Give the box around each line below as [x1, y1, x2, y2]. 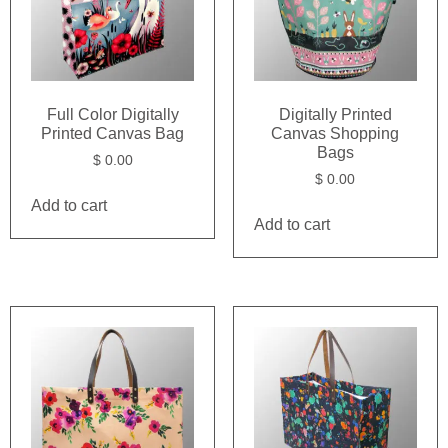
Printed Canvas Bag [41, 125, 185, 143]
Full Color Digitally [46, 106, 179, 124]
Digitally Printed [278, 106, 392, 124]
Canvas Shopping [271, 125, 400, 143]
